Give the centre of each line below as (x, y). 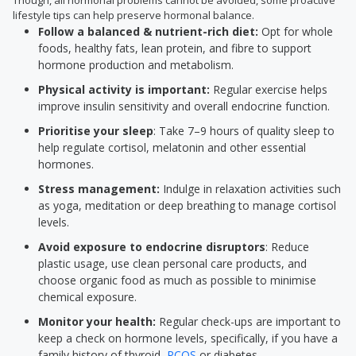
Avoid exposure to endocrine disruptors (152, 247)
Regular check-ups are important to (248, 321)
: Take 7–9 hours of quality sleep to (244, 131)
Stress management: (99, 189)
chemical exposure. (87, 297)
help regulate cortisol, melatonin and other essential (172, 147)
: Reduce (287, 247)
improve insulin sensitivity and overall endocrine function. (184, 106)
